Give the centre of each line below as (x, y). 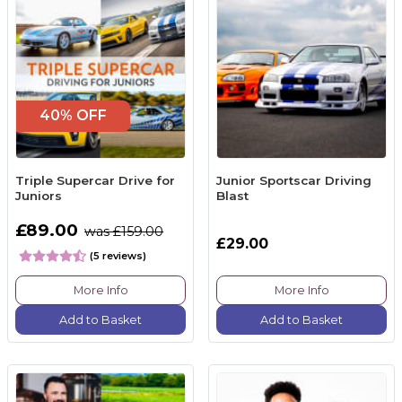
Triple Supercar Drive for (95, 180)
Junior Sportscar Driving (294, 180)
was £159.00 (124, 231)
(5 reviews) (118, 255)
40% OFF (73, 116)
